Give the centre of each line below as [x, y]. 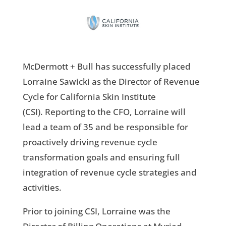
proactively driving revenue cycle [90, 142]
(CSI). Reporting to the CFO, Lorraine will [104, 111]
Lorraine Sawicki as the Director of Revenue [111, 81]
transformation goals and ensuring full [101, 157]
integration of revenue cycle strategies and [109, 172]
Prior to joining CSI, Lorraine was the [96, 211]
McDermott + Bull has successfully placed [106, 66]
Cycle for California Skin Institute [89, 96]
